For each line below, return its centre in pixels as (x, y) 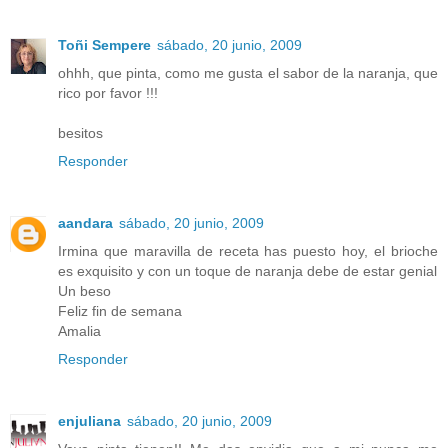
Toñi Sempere (104, 45)
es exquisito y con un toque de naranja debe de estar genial (247, 271)
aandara (85, 223)
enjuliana (89, 421)
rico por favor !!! (108, 93)
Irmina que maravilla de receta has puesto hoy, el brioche (248, 251)
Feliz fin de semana (120, 311)
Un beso (84, 291)
